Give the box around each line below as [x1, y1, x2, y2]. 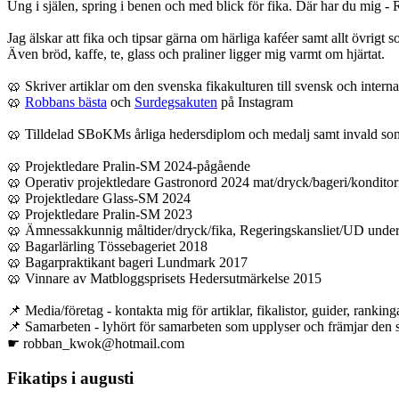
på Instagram [217, 94, 293, 110]
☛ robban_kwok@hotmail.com [7, 336, 184, 352]
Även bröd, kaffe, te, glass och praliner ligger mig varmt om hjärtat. [7, 46, 385, 62]
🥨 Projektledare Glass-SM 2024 [7, 191, 191, 207]
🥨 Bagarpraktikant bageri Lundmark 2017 [7, 255, 248, 271]
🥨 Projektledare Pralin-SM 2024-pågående [7, 159, 250, 175]
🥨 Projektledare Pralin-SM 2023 [7, 207, 192, 223]
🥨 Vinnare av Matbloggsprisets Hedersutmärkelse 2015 [7, 271, 322, 287]
